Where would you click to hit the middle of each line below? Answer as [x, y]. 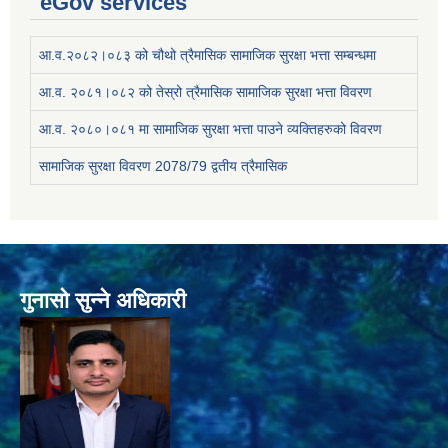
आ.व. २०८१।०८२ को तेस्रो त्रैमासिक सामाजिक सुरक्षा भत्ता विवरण [205, 91]
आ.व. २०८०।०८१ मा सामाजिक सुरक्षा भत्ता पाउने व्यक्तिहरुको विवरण [210, 128]
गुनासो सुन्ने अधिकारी [103, 300]
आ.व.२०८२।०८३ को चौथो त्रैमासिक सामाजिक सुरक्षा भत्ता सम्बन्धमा [207, 54]
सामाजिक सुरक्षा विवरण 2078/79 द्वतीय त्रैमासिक [163, 165]
